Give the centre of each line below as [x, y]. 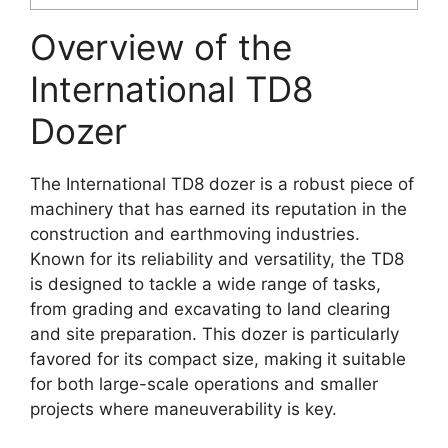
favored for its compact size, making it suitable [218, 359]
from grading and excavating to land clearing [210, 309]
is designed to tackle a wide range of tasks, [205, 284]
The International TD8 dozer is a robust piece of [222, 184]
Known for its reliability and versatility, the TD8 [217, 259]
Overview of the [161, 47]
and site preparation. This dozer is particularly [214, 334]
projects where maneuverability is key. [183, 409]
